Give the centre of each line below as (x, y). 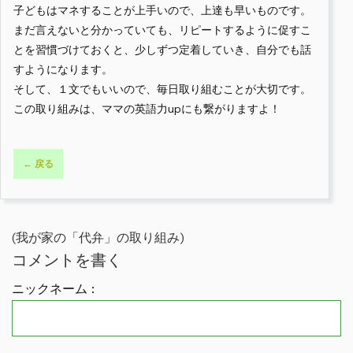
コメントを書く (67, 260)
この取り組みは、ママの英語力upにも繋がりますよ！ (147, 109)
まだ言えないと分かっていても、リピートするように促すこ (162, 30)
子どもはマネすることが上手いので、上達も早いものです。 (162, 11)
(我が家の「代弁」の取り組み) (98, 238)
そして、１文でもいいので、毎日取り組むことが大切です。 (162, 89)
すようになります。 (63, 70)
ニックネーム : (53, 289)
